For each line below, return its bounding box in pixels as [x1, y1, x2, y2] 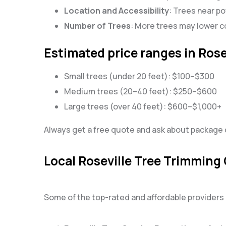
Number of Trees [64, 20, 131, 31]
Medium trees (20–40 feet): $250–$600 [64, 85, 217, 97]
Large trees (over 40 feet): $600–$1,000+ [64, 100, 221, 112]
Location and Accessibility [64, 5, 169, 16]
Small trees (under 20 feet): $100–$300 [64, 70, 214, 82]
